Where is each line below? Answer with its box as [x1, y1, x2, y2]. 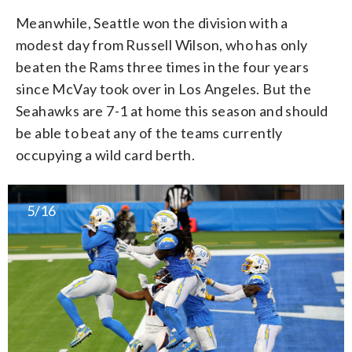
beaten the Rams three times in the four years [16, 57, 309, 75]
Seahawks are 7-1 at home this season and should [16, 101, 328, 119]
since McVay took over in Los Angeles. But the [16, 79, 311, 97]
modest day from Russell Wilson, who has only [16, 35, 308, 53]
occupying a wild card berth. [16, 145, 196, 163]
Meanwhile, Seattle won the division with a [16, 13, 288, 31]
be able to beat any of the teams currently [16, 123, 283, 141]
